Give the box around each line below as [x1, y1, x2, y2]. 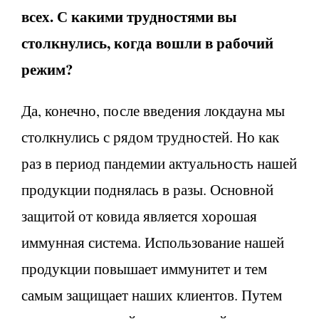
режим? [21, 58, 73, 80]
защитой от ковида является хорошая [21, 205, 257, 226]
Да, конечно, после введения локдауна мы [21, 100, 285, 120]
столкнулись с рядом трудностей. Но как [21, 126, 279, 147]
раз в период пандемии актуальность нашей [21, 152, 297, 173]
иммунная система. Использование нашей [21, 231, 284, 252]
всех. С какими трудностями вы [21, 5, 236, 27]
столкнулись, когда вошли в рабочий [21, 31, 273, 53]
